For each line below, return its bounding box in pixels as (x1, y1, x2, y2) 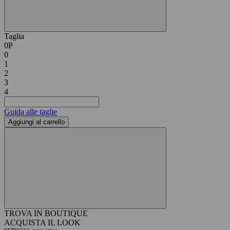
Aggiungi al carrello (8, 118, 65, 126)
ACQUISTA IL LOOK (4, 218, 81, 227)
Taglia (4, 31, 24, 41)
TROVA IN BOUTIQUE (4, 208, 88, 218)
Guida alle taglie (4, 107, 57, 116)
